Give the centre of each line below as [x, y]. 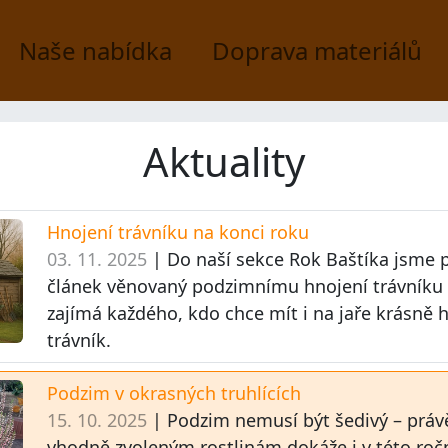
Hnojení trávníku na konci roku [178, 232]
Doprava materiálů [317, 50]
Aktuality [224, 161]
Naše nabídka [95, 50]
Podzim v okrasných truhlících [174, 393]
